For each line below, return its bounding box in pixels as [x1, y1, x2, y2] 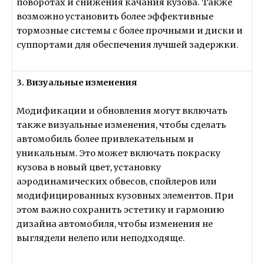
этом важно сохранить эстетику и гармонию [16, 204, 225, 216]
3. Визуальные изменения [16, 77, 137, 88]
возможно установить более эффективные [16, 11, 214, 22]
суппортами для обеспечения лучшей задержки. [16, 39, 239, 51]
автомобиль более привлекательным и [16, 134, 194, 145]
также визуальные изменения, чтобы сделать [16, 120, 227, 131]
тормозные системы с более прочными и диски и [16, 25, 243, 37]
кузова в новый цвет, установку [16, 162, 161, 173]
